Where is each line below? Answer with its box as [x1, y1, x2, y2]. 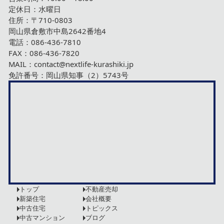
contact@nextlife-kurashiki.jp [34, 59, 133, 69]
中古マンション [19, 213, 65, 222]
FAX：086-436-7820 [8, 48, 79, 58]
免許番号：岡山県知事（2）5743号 [8, 70, 128, 80]
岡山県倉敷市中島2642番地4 [8, 26, 106, 36]
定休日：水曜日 [8, 4, 61, 14]
